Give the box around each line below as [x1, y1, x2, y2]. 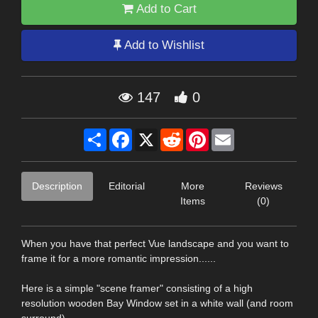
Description [32, 180, 82, 192]
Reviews [244, 180, 283, 192]
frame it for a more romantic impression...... [21, 252, 216, 264]
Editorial [109, 180, 145, 192]
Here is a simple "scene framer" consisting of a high [21, 282, 253, 294]
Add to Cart [133, 2, 197, 16]
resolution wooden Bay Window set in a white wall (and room [21, 297, 293, 309]
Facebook [132, 128, 177, 140]
